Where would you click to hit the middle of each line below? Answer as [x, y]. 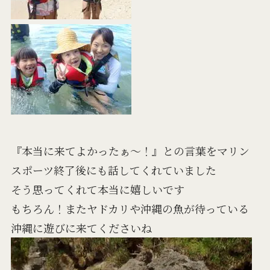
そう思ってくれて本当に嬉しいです [97, 189]
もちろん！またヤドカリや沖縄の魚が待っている [130, 208]
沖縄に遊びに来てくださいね [81, 228]
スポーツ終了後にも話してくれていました [113, 170]
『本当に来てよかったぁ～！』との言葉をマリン [130, 150]
